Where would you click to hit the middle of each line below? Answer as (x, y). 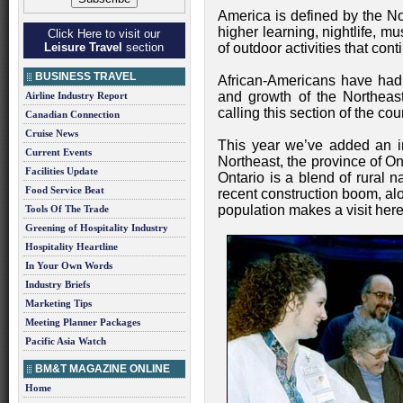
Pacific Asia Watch (66, 341)
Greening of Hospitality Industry (97, 228)
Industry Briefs (58, 284)
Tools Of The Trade (67, 209)
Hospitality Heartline (72, 246)
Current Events (58, 152)
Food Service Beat (65, 190)
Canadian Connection (72, 114)
